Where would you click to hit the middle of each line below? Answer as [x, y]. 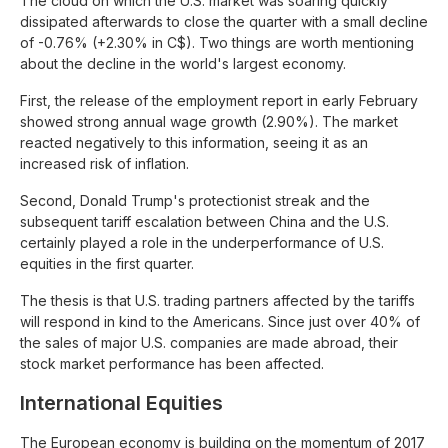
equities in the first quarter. [107, 263]
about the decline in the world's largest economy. [183, 63]
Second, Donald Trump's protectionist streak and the [195, 200]
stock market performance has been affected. [172, 363]
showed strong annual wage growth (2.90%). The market [209, 121]
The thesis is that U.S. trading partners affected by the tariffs [217, 300]
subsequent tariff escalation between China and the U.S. [204, 221]
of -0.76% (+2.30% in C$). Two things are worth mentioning [217, 42]
